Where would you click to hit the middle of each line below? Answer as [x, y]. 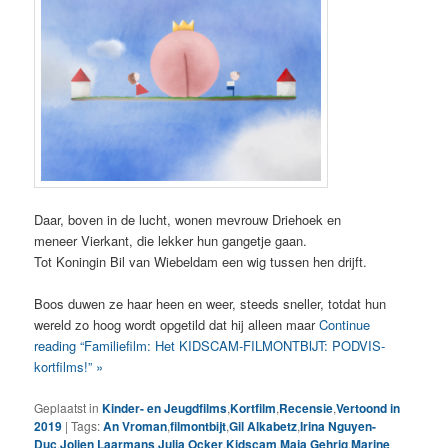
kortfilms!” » [69, 367]
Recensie [306, 407]
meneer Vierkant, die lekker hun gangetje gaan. [171, 241]
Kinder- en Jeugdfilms [165, 407]
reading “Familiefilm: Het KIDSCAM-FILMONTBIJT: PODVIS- [210, 346]
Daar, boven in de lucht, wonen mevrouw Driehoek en [188, 220]
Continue [345, 325]
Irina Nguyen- [338, 425]
